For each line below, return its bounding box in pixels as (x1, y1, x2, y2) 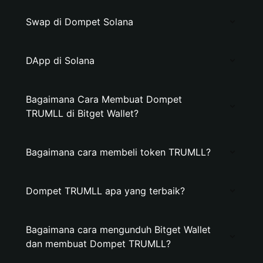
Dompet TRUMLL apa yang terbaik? (26, 185, 185, 197)
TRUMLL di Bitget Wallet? (26, 107, 139, 119)
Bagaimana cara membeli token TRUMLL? (26, 146, 211, 158)
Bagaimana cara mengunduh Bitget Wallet (26, 224, 211, 235)
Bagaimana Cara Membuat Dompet (26, 93, 182, 105)
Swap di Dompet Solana (26, 16, 133, 28)
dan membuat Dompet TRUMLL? (26, 238, 171, 249)
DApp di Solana (26, 55, 95, 66)
